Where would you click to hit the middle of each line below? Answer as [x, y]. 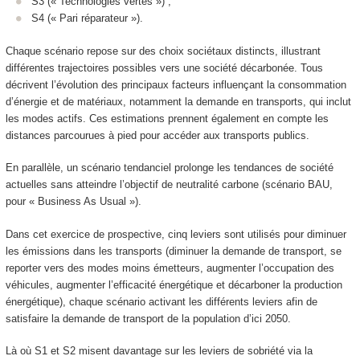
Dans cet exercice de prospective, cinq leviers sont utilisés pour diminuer [176, 234]
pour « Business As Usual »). [73, 202]
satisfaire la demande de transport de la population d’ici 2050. [148, 318]
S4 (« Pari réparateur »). [87, 18]
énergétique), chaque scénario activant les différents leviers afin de [161, 301]
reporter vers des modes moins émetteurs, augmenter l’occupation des [170, 268]
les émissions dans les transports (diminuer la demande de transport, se [173, 251]
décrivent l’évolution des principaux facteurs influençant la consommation [176, 84]
